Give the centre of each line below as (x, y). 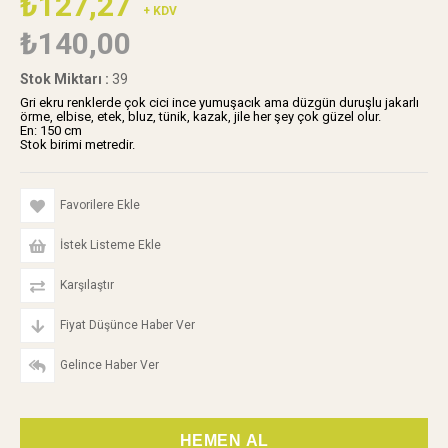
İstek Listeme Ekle (110, 245)
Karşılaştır (87, 285)
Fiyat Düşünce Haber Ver (127, 325)
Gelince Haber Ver (109, 365)
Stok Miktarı (61, 79)
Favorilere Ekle (100, 205)
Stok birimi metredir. (77, 144)
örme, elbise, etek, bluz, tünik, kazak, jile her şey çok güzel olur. (200, 116)
